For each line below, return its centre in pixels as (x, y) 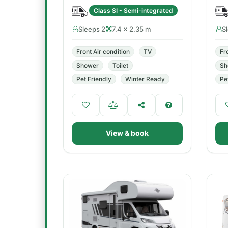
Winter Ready (145, 79)
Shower (88, 65)
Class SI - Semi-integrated (133, 10)
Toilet (120, 65)
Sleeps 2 (92, 29)
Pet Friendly (94, 79)
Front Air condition (103, 52)
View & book (127, 133)
